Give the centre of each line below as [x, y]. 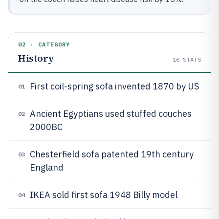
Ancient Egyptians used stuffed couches [111, 114]
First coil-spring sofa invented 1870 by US [114, 86]
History [36, 58]
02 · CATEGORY [44, 44]
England [47, 167]
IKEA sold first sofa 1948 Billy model [104, 195]
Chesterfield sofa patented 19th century [112, 154]
